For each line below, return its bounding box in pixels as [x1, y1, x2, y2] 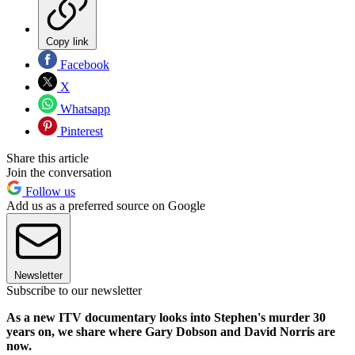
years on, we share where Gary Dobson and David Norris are [6, 324, 335, 338]
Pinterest [57, 124, 103, 138]
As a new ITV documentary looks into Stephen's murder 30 [6, 310, 326, 324]
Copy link [46, 35, 89, 48]
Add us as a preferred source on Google [6, 198, 205, 212]
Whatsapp [57, 101, 110, 116]
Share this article [6, 151, 89, 165]
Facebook [57, 57, 109, 71]
